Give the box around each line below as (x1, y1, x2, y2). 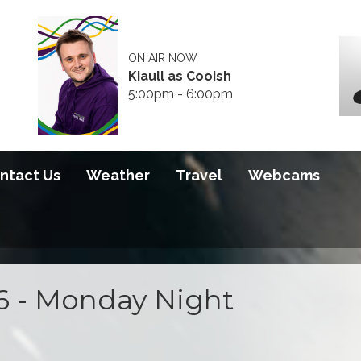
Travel (176, 167, 222, 185)
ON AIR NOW (128, 51, 198, 64)
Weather (86, 167, 150, 185)
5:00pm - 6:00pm (128, 85, 234, 102)
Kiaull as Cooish (128, 68, 232, 84)
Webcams (248, 167, 320, 185)
